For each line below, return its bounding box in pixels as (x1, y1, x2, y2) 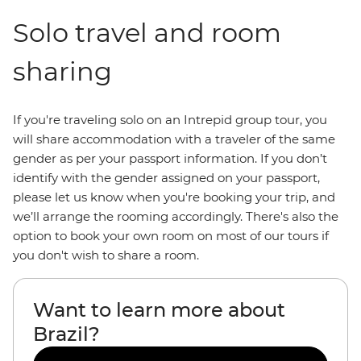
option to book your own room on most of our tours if (13, 228, 329, 243)
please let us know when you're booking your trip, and (13, 189, 335, 205)
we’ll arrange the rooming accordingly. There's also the (13, 209, 338, 224)
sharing (13, 56, 112, 87)
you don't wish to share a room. (13, 247, 199, 263)
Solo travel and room (13, 17, 281, 48)
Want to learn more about (33, 298, 285, 322)
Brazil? (33, 322, 100, 346)
